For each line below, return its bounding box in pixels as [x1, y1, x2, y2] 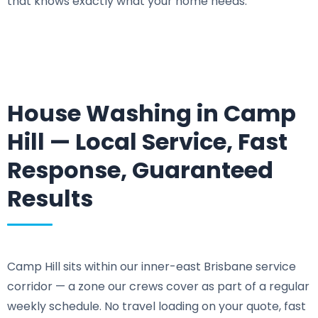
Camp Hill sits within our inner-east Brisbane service [7, 258, 296, 275]
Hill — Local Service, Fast [7, 126, 287, 158]
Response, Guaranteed [7, 154, 273, 187]
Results [7, 182, 93, 215]
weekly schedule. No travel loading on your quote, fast [7, 297, 306, 314]
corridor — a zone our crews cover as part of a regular [7, 278, 309, 295]
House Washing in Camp [7, 97, 296, 130]
